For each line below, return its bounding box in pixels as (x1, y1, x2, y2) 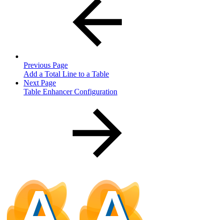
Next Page (24, 79, 56, 87)
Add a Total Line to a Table (24, 70, 109, 79)
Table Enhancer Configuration (24, 87, 117, 96)
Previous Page (24, 61, 68, 70)
